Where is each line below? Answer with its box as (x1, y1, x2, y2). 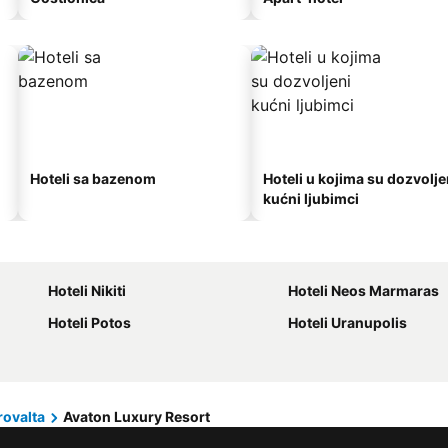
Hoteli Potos (48, 314, 131, 331)
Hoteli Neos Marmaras (288, 282, 439, 299)
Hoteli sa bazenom (30, 170, 156, 187)
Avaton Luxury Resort (63, 408, 210, 425)
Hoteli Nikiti (48, 282, 126, 299)
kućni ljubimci (263, 190, 359, 207)
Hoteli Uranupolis (288, 314, 407, 331)
